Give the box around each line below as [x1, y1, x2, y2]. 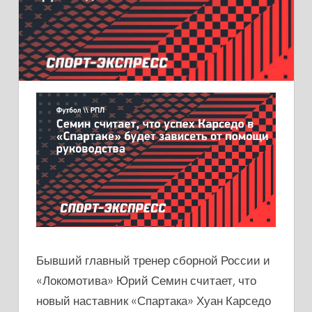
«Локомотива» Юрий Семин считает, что [36, 273, 256, 288]
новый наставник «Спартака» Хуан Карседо [36, 293, 271, 309]
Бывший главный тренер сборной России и [36, 253, 270, 268]
